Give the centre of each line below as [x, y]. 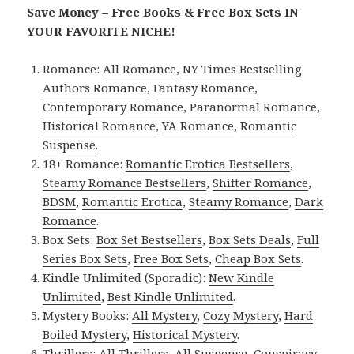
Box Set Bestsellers [150, 240]
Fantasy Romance [204, 88]
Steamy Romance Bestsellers [125, 183]
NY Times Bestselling [243, 69]
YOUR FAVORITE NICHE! [102, 31]
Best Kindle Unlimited [171, 297]
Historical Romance [100, 126]
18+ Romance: [85, 164]
